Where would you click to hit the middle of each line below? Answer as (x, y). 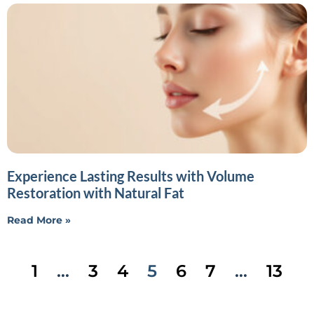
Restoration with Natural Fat (96, 192)
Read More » (39, 220)
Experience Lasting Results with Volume (131, 176)
